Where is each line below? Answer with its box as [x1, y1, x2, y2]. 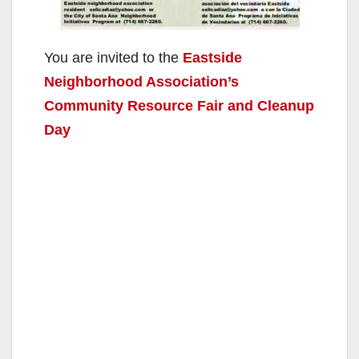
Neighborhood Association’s [44, 73, 239, 90]
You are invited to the [44, 49, 183, 66]
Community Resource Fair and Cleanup [44, 97, 314, 114]
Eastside [183, 49, 242, 66]
